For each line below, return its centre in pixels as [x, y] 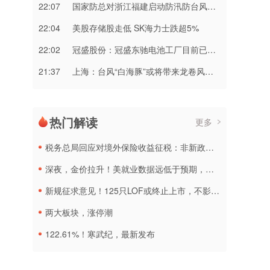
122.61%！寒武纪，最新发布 [100, 234]
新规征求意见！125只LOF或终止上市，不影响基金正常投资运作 [128, 190]
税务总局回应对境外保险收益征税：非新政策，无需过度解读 [125, 147]
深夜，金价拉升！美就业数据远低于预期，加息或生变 [125, 169]
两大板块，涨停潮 [79, 212]
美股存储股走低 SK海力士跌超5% [136, 28]
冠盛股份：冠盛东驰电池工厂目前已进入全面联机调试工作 [140, 49]
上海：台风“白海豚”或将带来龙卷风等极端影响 [139, 71]
